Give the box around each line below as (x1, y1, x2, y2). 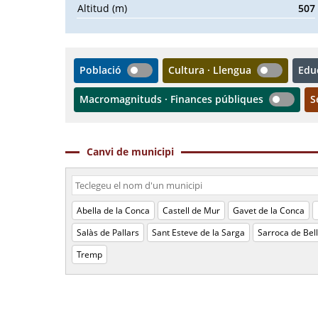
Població (79, 63, 121, 77)
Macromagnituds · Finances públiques (79, 92, 263, 106)
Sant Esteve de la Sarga (152, 226, 245, 238)
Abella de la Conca (77, 204, 150, 216)
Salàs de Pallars (77, 226, 139, 238)
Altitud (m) (77, 1, 127, 15)
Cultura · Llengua (168, 63, 251, 77)
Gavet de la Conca (233, 204, 305, 216)
